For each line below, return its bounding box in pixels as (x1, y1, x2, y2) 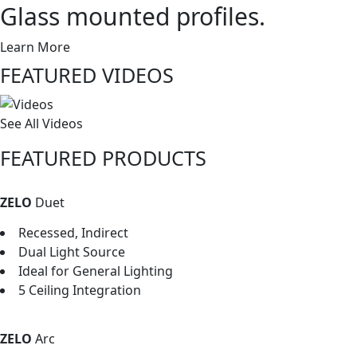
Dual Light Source (18, 242, 125, 261)
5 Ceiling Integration (18, 280, 141, 299)
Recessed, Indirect (18, 223, 128, 241)
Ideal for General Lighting (18, 261, 173, 280)
